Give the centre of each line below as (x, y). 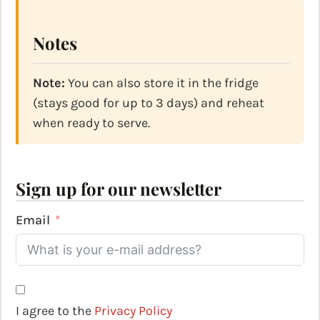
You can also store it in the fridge (162, 83)
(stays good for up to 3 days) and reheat (149, 103)
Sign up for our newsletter (119, 189)
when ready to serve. (91, 123)
